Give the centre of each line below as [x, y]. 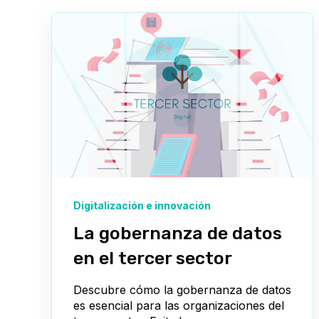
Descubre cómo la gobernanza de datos [182, 289]
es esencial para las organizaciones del [179, 305]
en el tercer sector [153, 258]
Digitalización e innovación [142, 205]
